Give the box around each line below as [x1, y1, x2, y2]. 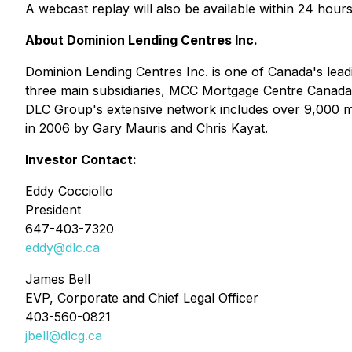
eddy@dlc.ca [25, 240, 100, 255]
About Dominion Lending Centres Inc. [25, 32, 258, 48]
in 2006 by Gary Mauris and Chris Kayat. [25, 120, 268, 136]
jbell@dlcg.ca [25, 328, 102, 343]
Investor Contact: [25, 152, 137, 167]
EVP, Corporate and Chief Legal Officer [25, 290, 258, 306]
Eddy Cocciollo [25, 183, 113, 199]
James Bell [25, 271, 90, 287]
